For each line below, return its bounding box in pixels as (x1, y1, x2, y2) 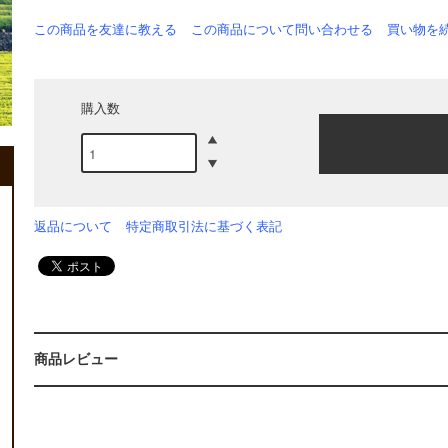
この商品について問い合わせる (191, 22, 373, 38)
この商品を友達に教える (34, 22, 177, 38)
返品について (34, 219, 112, 235)
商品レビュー (34, 351, 118, 368)
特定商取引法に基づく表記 (126, 219, 282, 235)
